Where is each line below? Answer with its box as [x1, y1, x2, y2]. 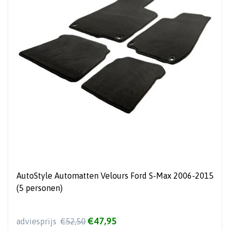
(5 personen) [16, 183, 63, 193]
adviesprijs [16, 217, 59, 226]
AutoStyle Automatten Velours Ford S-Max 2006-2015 [16, 170, 214, 180]
